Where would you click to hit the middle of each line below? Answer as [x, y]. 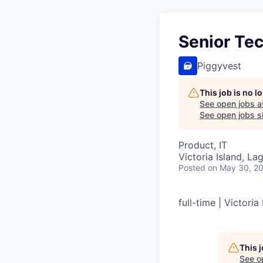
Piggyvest [219, 65]
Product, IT [203, 145]
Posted [192, 167]
